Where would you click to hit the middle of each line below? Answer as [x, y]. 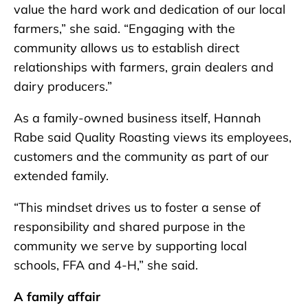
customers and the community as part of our [141, 156]
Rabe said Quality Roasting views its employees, [153, 137]
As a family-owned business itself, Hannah [137, 118]
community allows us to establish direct [126, 48]
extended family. [61, 176]
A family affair [57, 297]
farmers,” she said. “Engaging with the [124, 29]
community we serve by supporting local [130, 246]
